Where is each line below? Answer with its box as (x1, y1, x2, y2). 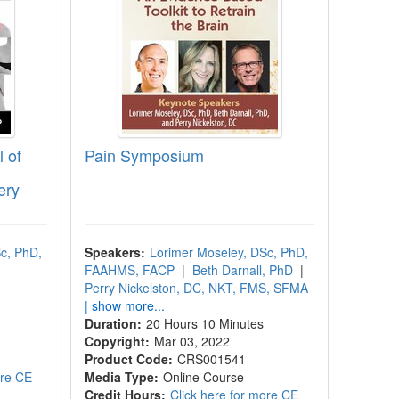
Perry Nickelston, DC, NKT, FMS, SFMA (85, 279, 309, 297)
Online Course (163, 368, 245, 386)
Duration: (85, 314, 142, 332)
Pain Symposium (85, 143, 205, 167)
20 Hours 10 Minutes (146, 314, 265, 332)
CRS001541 (177, 350, 247, 368)
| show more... (85, 297, 166, 314)
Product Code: (85, 350, 174, 368)
